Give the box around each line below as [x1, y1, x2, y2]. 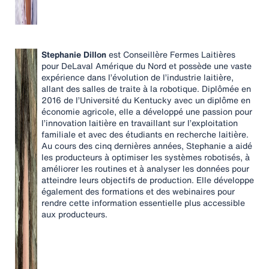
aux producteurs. [41, 208, 107, 220]
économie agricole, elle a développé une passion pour [41, 105, 252, 118]
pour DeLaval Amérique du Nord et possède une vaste [41, 59, 252, 72]
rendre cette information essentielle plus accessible [41, 196, 245, 209]
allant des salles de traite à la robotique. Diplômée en [41, 82, 251, 95]
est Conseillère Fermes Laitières [106, 48, 235, 61]
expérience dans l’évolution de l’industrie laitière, [41, 71, 234, 83]
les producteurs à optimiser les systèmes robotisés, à [41, 151, 250, 163]
